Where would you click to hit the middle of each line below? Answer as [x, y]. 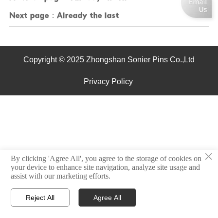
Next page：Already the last [64, 16]
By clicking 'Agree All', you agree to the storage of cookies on [106, 158]
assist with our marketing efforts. [61, 176]
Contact [189, 206]
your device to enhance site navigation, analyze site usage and [106, 167]
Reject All [40, 197]
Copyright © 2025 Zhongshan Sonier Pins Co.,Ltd [109, 59]
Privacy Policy [109, 82]
